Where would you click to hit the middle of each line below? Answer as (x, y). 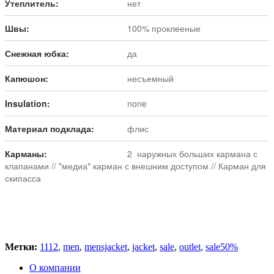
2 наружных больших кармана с (192, 154)
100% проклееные (164, 28)
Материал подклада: (50, 129)
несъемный (150, 79)
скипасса (24, 178)
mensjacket (106, 247)
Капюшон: (27, 79)
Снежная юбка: (37, 54)
